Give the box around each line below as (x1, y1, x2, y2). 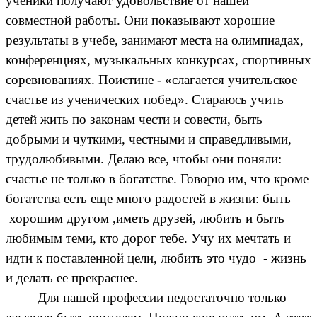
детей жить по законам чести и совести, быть (6, 111, 263, 127)
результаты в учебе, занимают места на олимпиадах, (6, 32, 304, 47)
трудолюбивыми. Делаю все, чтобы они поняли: (6, 151, 282, 166)
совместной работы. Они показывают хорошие (6, 12, 275, 28)
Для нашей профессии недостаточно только (6, 289, 287, 305)
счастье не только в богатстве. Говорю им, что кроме (6, 171, 309, 186)
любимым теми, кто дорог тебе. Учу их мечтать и (6, 230, 291, 246)
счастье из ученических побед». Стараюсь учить (6, 91, 284, 107)
